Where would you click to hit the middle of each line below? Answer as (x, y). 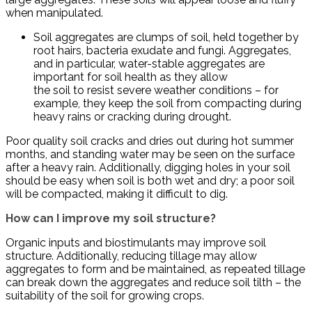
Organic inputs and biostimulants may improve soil (136, 243)
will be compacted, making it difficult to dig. (117, 194)
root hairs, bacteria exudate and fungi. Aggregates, (162, 51)
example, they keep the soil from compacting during (167, 104)
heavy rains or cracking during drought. (132, 117)
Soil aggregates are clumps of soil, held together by (166, 38)
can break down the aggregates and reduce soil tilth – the (153, 283)
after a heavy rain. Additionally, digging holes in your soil (148, 168)
